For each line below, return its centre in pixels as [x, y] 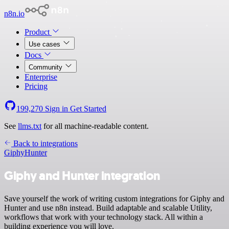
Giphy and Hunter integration [82, 176]
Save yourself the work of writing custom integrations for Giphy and [114, 198]
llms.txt [30, 126]
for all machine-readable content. [95, 126]
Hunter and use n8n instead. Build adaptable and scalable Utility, [108, 208]
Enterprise [41, 77]
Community [47, 67]
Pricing [36, 86]
